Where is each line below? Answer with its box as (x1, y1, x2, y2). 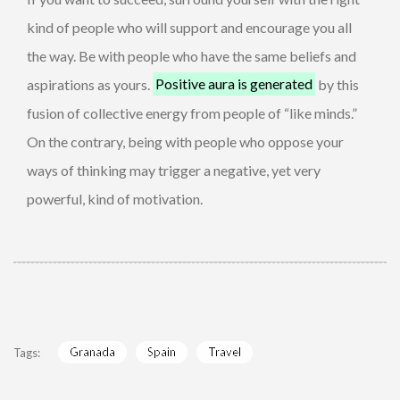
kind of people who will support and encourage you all (27, 18, 352, 36)
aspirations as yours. (27, 75, 153, 93)
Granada (69, 345, 115, 360)
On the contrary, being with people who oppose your (27, 132, 344, 150)
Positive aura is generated (155, 75, 313, 93)
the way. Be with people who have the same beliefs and (27, 46, 356, 64)
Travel (207, 345, 241, 360)
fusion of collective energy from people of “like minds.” (27, 104, 357, 121)
